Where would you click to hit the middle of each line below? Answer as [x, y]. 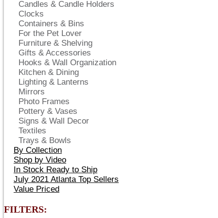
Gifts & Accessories [55, 53]
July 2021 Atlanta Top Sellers [66, 179]
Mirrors [32, 92]
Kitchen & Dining [49, 72]
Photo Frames [44, 101]
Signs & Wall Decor [54, 121]
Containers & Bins [51, 24]
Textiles [32, 131]
